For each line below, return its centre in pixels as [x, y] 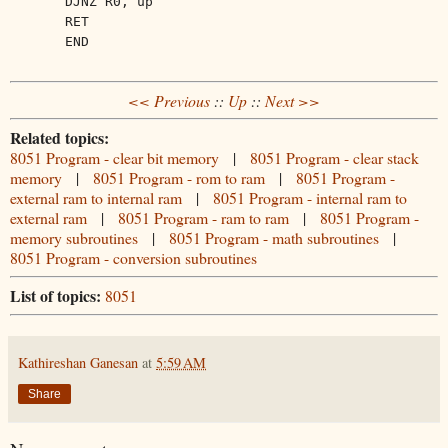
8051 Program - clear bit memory [114, 158]
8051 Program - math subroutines [274, 238]
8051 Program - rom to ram [179, 178]
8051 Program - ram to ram [203, 218]
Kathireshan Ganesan [78, 363]
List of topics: [55, 296]
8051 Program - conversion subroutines [133, 258]
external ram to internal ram [96, 198]
